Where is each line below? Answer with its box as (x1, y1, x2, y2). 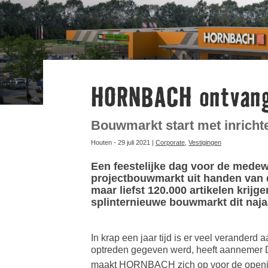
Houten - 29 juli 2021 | (91, 138, 156, 146)
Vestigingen (188, 138, 221, 146)
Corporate (156, 138, 185, 146)
